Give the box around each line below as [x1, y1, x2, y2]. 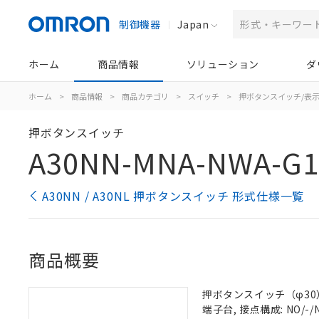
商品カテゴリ [122, 90, 169, 102]
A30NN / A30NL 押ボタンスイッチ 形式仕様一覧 [42, 187, 305, 204]
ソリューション [186, 57, 259, 71]
